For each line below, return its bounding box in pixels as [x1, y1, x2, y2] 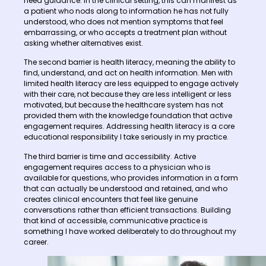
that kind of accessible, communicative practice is [24, 215, 208, 226]
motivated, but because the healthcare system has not [24, 100, 223, 110]
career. [24, 236, 49, 247]
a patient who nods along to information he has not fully [24, 5, 229, 16]
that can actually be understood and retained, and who [24, 183, 227, 194]
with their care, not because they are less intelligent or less [24, 89, 232, 100]
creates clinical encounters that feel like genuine [24, 194, 198, 204]
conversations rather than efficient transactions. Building [24, 204, 231, 215]
